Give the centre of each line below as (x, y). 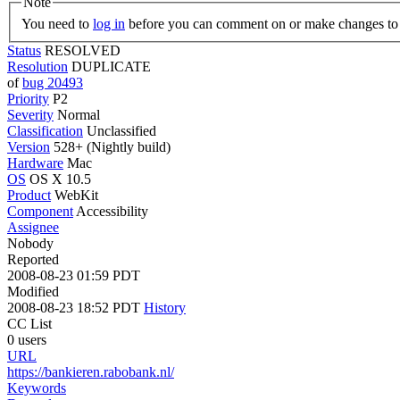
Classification (45, 130)
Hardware (35, 162)
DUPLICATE (111, 66)
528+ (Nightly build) (110, 146)
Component (40, 211)
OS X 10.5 (60, 179)
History (165, 307)
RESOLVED (83, 50)
